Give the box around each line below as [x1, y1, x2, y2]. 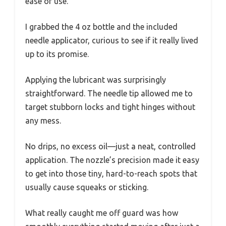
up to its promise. [25, 49, 89, 59]
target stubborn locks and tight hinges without [25, 102, 195, 112]
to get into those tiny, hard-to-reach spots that [25, 169, 197, 179]
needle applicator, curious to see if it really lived [25, 36, 198, 45]
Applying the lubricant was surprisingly [25, 75, 166, 85]
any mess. [25, 116, 61, 126]
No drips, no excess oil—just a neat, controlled [25, 142, 196, 151]
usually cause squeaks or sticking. [25, 183, 148, 192]
